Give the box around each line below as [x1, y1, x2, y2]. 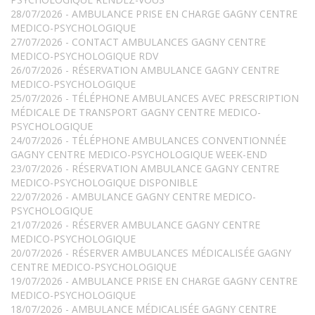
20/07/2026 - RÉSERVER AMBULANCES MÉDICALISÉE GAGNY [11, 246, 291, 260]
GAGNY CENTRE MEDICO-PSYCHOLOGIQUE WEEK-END [11, 148, 267, 162]
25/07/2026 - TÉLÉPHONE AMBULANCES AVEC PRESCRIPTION [11, 91, 299, 105]
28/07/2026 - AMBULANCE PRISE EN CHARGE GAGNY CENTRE [11, 7, 297, 21]
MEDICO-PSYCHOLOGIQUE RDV [11, 49, 158, 63]
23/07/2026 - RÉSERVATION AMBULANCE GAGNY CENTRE [11, 162, 279, 176]
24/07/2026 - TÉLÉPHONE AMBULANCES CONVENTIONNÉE [11, 134, 286, 148]
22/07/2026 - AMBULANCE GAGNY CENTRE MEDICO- [11, 190, 256, 204]
